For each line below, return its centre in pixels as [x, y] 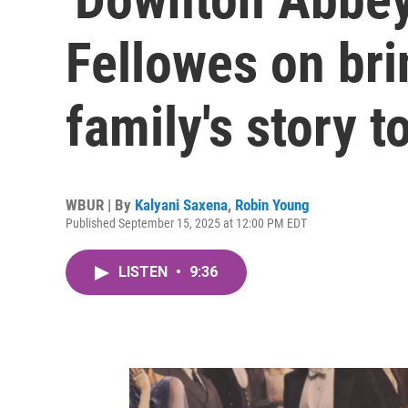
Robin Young [272, 205]
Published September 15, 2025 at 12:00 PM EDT [186, 223]
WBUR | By [100, 205]
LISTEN [145, 272]
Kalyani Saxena [181, 205]
